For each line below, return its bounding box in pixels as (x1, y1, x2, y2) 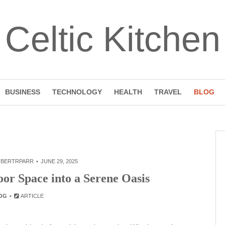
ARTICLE (20, 193, 44, 199)
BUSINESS (5, 88, 40, 96)
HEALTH (114, 88, 142, 96)
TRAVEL (154, 88, 182, 96)
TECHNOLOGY (52, 88, 102, 96)
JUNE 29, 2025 (40, 158, 78, 164)
